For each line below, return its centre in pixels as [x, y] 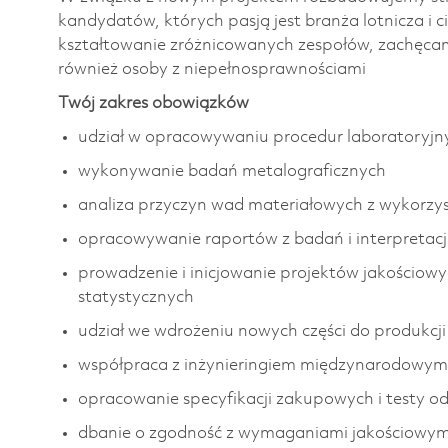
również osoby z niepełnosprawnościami [212, 69]
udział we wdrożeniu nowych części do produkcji [262, 331]
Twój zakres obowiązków [153, 103]
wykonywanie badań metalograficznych [232, 171]
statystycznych [136, 297]
